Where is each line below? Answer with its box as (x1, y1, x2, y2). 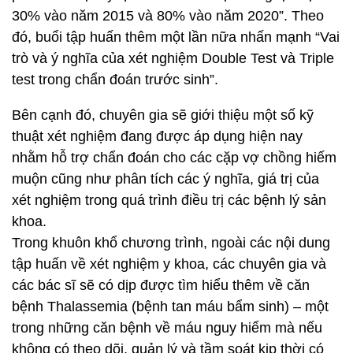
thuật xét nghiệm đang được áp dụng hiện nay (12, 128, 303, 144)
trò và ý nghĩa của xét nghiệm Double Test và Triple (12, 50, 334, 66)
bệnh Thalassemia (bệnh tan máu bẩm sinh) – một (12, 299, 329, 314)
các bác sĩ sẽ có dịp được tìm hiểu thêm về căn (12, 277, 310, 293)
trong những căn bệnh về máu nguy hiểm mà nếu (12, 320, 322, 336)
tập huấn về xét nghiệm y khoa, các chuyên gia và (12, 256, 326, 272)
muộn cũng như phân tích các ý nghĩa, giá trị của (12, 171, 319, 187)
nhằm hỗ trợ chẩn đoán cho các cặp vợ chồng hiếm (12, 150, 336, 165)
